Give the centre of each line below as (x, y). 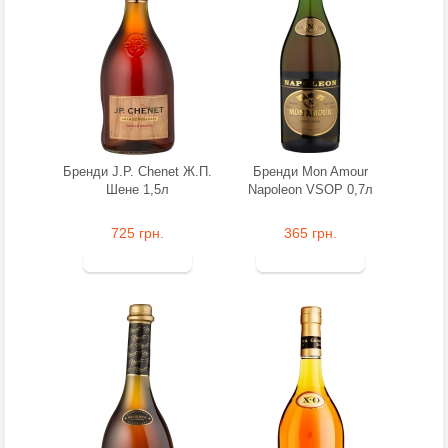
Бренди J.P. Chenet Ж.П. (137, 171)
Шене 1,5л (137, 189)
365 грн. (310, 233)
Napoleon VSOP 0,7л (310, 189)
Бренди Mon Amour (310, 171)
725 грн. (137, 233)
